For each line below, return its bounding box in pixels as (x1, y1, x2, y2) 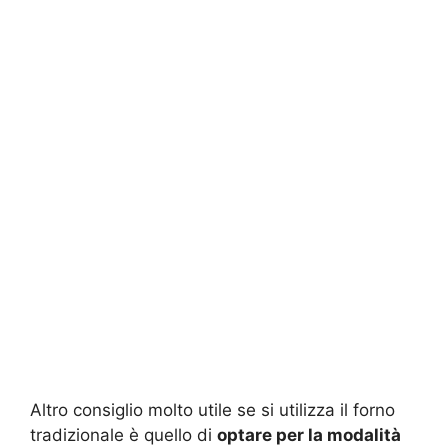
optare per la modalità (217, 425, 401, 446)
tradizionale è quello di (30, 425, 217, 446)
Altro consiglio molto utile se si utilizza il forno (30, 400, 395, 421)
